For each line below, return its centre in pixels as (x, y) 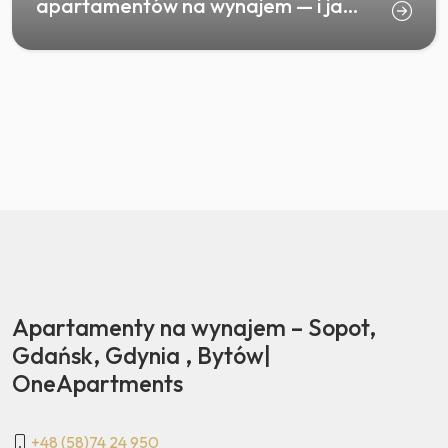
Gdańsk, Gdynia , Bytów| (141, 355)
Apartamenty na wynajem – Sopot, (194, 327)
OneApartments (97, 383)
